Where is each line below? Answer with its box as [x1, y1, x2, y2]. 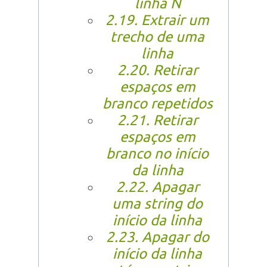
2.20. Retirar [117, 62, 198, 79]
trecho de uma [110, 29, 204, 45]
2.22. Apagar [116, 179, 199, 195]
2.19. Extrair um [105, 12, 209, 29]
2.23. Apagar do [105, 229, 209, 246]
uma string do [112, 195, 203, 212]
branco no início [106, 145, 209, 162]
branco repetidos [102, 95, 213, 112]
